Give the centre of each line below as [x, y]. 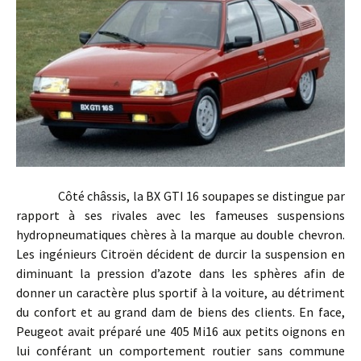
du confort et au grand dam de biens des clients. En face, [180, 311]
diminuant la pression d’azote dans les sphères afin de [180, 273]
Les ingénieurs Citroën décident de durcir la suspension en [180, 253]
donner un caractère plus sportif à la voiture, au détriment [180, 292]
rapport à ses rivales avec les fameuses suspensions [180, 215]
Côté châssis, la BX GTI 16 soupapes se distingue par [180, 195]
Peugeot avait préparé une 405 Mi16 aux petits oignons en [180, 331]
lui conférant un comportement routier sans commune [180, 350]
